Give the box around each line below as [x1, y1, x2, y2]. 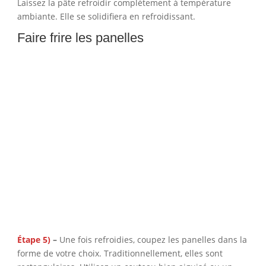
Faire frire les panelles [17, 30, 144, 45]
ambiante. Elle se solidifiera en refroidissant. [17, 11, 195, 22]
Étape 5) [17, 233, 53, 245]
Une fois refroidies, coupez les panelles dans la [59, 233, 247, 245]
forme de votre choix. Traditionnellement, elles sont [17, 247, 223, 259]
